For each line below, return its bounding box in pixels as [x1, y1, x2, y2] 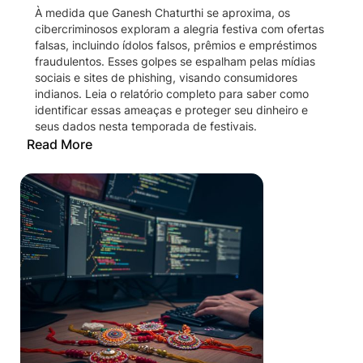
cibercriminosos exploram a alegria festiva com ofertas [35, 22, 324, 36]
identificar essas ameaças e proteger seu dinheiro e [35, 103, 308, 117]
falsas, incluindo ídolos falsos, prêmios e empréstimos [35, 38, 317, 52]
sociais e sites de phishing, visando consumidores [35, 70, 297, 84]
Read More [27, 136, 92, 152]
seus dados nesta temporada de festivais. [35, 119, 257, 133]
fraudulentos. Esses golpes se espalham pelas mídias [35, 54, 315, 68]
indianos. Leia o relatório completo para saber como [35, 87, 309, 100]
